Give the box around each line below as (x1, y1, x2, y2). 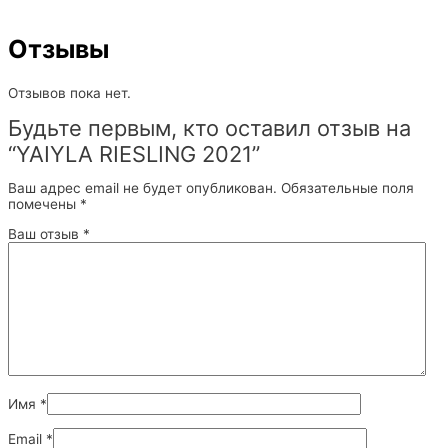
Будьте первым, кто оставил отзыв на (8, 114, 411, 141)
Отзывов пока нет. (8, 84, 131, 101)
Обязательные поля (281, 180, 414, 197)
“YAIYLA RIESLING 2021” (8, 140, 260, 167)
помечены (8, 196, 80, 213)
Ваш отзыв (8, 225, 83, 242)
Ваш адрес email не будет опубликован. (8, 180, 277, 197)
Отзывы (8, 34, 109, 65)
